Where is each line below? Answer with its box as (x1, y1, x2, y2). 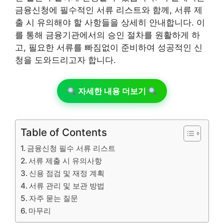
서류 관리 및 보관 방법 (29, 181, 105, 190)
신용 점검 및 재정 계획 (29, 168, 105, 178)
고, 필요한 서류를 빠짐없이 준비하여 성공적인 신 (15, 42, 202, 52)
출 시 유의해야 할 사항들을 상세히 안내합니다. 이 (15, 17, 205, 27)
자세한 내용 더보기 (76, 86, 148, 96)
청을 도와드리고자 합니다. (15, 54, 116, 65)
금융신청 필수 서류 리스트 (27, 143, 116, 153)
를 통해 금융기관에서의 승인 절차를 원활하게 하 (15, 29, 200, 40)
